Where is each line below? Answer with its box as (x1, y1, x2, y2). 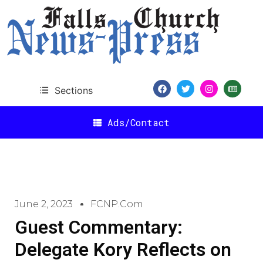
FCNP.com (90, 198, 143, 210)
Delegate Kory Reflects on (15, 238, 231, 261)
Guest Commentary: (15, 216, 183, 238)
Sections (54, 84, 93, 96)
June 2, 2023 (15, 198, 73, 210)
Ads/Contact (107, 116, 170, 129)
